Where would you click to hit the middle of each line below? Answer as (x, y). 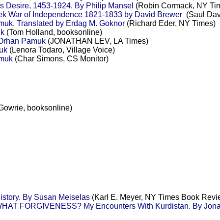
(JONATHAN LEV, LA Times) (97, 41)
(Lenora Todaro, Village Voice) (61, 50)
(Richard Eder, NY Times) (170, 23)
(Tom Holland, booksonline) (53, 32)
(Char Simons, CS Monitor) (60, 58)
